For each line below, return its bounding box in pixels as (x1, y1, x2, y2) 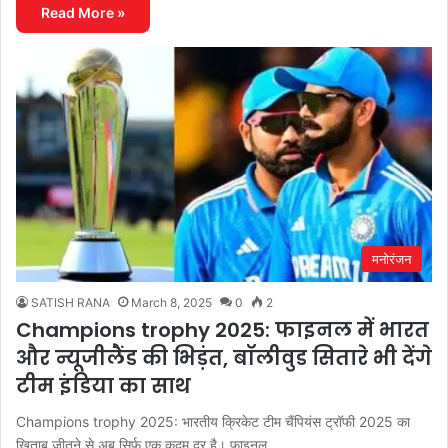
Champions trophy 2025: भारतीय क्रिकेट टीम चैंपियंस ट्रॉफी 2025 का (16, 412, 410, 430)
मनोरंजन (372, 250, 411, 267)
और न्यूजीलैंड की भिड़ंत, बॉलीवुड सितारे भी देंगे (16, 343, 432, 372)
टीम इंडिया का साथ (16, 371, 191, 400)
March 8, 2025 (131, 294, 212, 310)
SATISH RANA (31, 294, 110, 310)
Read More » (41, 3, 125, 21)
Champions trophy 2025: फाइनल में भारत (16, 315, 429, 344)
